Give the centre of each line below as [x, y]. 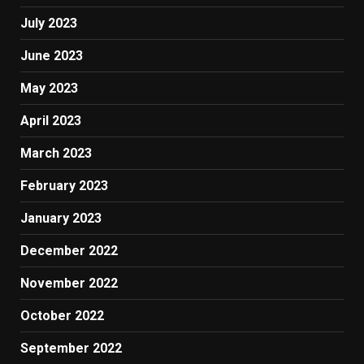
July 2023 [49, 23]
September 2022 [71, 348]
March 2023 [56, 153]
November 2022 [69, 283]
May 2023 [49, 88]
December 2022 [69, 251]
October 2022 [62, 316]
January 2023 [61, 218]
